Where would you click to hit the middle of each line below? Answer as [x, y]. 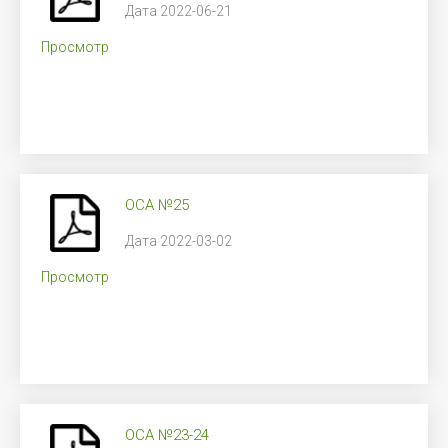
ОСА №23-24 [167, 435]
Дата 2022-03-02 [178, 241]
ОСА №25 [157, 205]
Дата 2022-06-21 [178, 11]
